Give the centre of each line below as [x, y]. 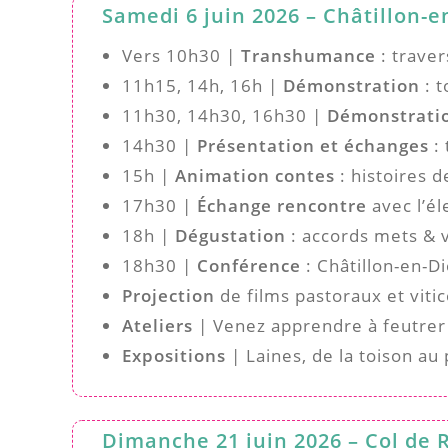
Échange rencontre [282, 205]
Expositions [174, 355]
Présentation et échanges [313, 145]
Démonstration [351, 85]
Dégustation [230, 235]
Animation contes [255, 175]
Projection [168, 295]
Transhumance [308, 55]
